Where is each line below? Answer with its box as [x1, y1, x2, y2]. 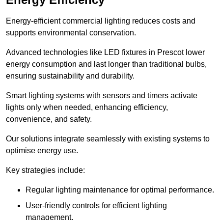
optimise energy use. [6, 146, 78, 155]
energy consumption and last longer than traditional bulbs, [6, 60, 207, 69]
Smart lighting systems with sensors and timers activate [6, 91, 197, 100]
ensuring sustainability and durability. [6, 72, 135, 81]
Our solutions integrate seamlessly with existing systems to [6, 135, 210, 143]
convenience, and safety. [6, 115, 92, 124]
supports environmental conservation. [6, 28, 136, 37]
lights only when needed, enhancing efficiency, [6, 103, 168, 112]
